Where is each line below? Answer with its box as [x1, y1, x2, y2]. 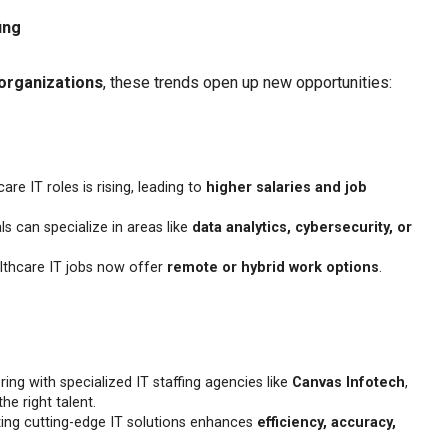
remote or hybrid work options [167, 258, 379, 276]
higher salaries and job [206, 178, 367, 196]
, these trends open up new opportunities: [103, 72, 392, 92]
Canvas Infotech [292, 373, 405, 391]
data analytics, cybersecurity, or [192, 218, 412, 236]
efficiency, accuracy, [257, 413, 396, 431]
